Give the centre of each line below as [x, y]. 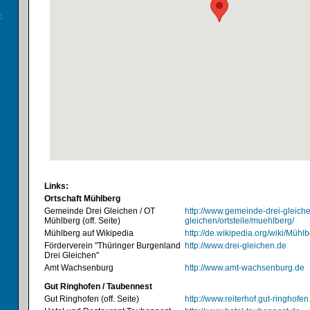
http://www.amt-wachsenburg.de [245, 268]
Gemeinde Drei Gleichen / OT [100, 211]
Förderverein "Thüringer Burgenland [112, 246]
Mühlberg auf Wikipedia [89, 233]
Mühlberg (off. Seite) [82, 221]
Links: [56, 186]
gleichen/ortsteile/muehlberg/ [239, 221]
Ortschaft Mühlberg [82, 199]
